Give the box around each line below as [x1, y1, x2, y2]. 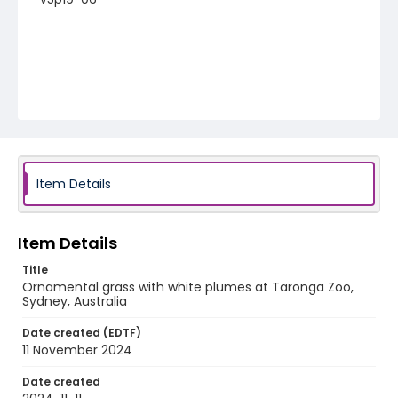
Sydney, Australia [22, 292, 127, 310]
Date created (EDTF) [22, 325, 141, 340]
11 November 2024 [22, 341, 132, 359]
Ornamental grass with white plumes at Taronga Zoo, [22, 278, 354, 296]
